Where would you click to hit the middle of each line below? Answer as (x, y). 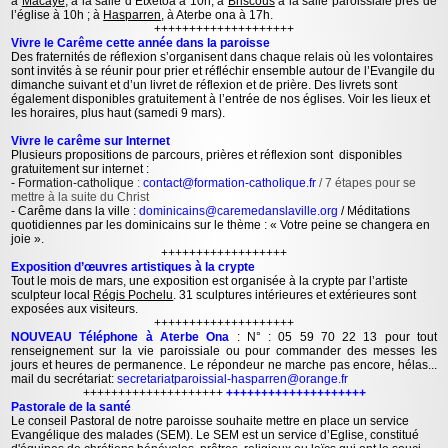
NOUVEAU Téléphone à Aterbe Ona (124, 336)
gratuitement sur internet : (80, 168)
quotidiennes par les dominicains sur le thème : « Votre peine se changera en (221, 224)
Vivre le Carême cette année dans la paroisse (142, 42)
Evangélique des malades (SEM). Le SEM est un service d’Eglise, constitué (215, 434)
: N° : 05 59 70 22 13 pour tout (336, 336)
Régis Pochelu (133, 294)
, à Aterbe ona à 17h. (220, 14)
